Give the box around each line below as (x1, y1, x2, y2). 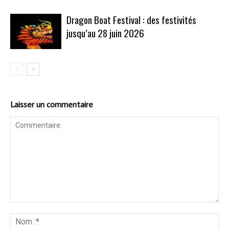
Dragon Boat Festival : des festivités (66, 12, 196, 27)
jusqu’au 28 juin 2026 (66, 25, 144, 40)
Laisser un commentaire (10, 99, 93, 109)
